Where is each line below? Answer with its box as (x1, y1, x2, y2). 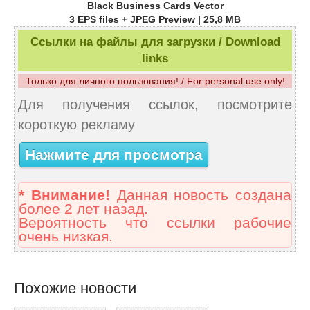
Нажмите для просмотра (25, 146, 203, 163)
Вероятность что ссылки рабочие (19, 215, 291, 232)
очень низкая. (19, 228, 113, 246)
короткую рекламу (18, 117, 135, 133)
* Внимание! (19, 187, 110, 204)
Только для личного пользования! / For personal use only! (25, 75, 285, 87)
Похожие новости (14, 280, 136, 298)
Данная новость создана (109, 187, 291, 204)
